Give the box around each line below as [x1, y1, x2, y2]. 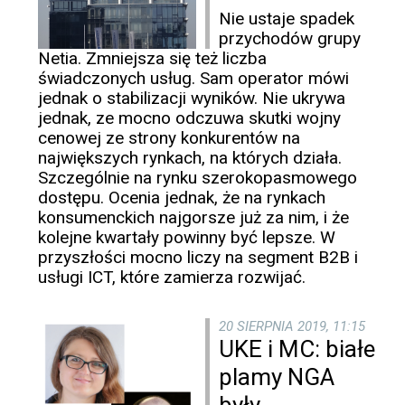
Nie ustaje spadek [219, 8, 354, 30]
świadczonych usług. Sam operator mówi [38, 68, 349, 89]
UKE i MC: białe [219, 335, 375, 363]
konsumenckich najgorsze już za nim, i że [38, 207, 349, 229]
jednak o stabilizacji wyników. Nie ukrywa [38, 88, 345, 109]
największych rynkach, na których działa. [38, 147, 342, 169]
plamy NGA [219, 363, 334, 391]
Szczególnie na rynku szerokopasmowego [38, 167, 357, 189]
